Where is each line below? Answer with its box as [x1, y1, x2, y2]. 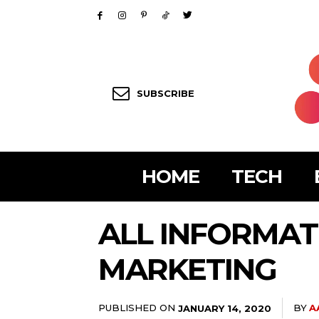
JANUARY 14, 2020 [178, 302, 271, 314]
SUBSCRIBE [137, 88, 194, 100]
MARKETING [98, 251, 276, 288]
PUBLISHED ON [98, 302, 175, 314]
